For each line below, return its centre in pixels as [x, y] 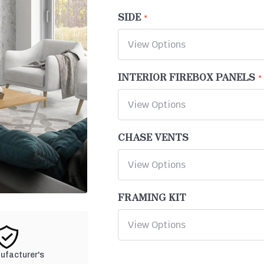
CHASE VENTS [154, 137]
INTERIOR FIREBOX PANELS [187, 77]
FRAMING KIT [152, 197]
